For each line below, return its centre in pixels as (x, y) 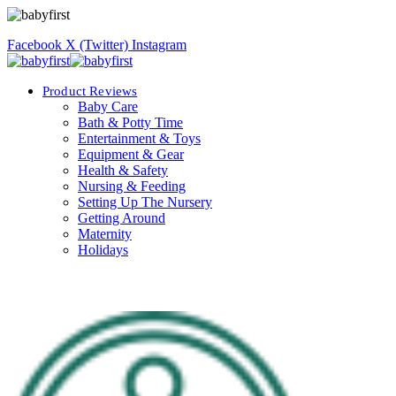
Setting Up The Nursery (145, 202)
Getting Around (122, 218)
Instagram (159, 45)
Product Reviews (90, 91)
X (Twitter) (97, 45)
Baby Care (108, 107)
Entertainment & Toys (139, 138)
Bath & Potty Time (130, 122)
